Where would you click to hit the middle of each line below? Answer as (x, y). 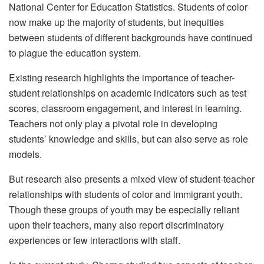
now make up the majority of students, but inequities (116, 22)
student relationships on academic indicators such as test (128, 93)
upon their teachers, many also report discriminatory (116, 225)
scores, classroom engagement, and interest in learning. (125, 108)
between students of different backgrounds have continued (131, 38)
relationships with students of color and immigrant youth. (126, 194)
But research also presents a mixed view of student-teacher (132, 179)
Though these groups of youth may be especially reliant (124, 210)
